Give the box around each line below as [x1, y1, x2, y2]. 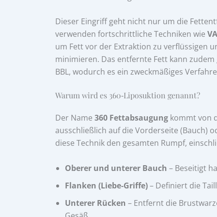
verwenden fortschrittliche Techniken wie [55, 29, 207, 40]
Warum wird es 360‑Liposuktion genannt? [55, 90, 200, 101]
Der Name [55, 112, 94, 124]
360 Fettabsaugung [94, 112, 168, 124]
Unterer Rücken [65, 197, 126, 208]
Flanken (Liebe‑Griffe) [65, 180, 148, 191]
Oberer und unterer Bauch [65, 162, 167, 173]
